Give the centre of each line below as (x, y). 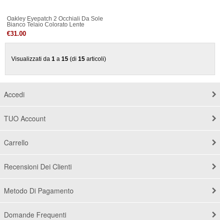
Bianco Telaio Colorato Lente (46, 24)
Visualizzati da (31, 59)
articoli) (96, 59)
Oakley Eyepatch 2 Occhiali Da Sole (55, 18)
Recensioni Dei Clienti (38, 167)
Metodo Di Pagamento (39, 191)
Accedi (14, 95)
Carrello (16, 143)
